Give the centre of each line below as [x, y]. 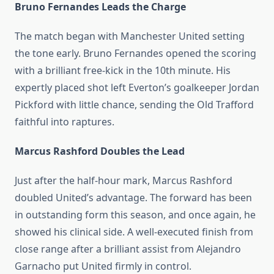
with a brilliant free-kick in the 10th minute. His [123, 71]
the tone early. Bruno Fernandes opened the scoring [135, 54]
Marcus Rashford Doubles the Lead [100, 151]
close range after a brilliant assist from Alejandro [128, 249]
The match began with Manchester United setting [130, 36]
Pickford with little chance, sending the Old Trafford [134, 105]
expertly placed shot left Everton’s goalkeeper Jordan [137, 88]
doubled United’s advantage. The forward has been [133, 198]
